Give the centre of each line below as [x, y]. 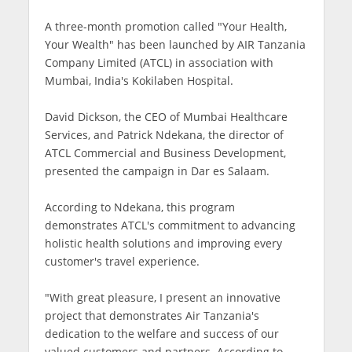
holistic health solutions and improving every [163, 243]
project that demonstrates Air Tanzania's [152, 315]
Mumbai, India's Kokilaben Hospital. [139, 80]
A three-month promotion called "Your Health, [165, 26]
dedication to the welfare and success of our [161, 333]
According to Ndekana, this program [139, 207]
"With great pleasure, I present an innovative [162, 297]
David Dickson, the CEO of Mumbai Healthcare [166, 116]
